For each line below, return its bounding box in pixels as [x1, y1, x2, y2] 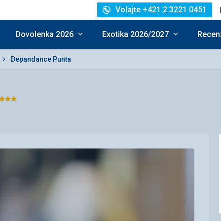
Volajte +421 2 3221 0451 [115, 5, 207, 14]
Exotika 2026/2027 [102, 29, 169, 39]
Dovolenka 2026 [15, 29, 74, 39]
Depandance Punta [11, 55, 71, 63]
